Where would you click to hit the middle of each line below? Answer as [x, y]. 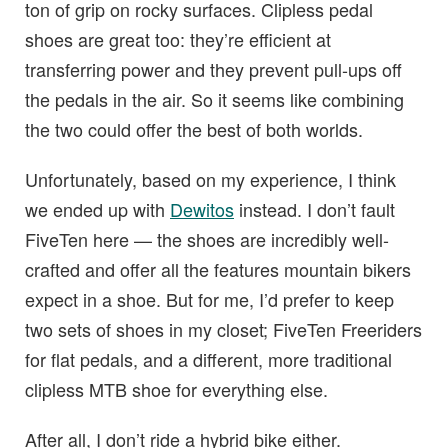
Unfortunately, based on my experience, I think [210, 179]
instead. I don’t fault [314, 209]
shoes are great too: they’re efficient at [178, 39]
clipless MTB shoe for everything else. [176, 389]
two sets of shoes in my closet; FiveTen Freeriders [223, 329]
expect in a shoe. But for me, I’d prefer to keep [209, 299]
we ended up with [97, 209]
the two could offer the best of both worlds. [194, 129]
